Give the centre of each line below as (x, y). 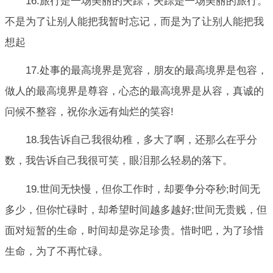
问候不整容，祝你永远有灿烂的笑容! (89, 112)
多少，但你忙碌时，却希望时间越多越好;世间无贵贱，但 (136, 210)
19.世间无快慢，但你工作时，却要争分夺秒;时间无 (143, 189)
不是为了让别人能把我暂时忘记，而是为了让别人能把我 (134, 21)
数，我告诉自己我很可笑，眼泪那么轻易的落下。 (119, 161)
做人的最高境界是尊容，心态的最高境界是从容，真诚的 (134, 91)
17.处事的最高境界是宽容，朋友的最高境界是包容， (147, 70)
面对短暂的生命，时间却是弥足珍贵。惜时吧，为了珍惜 (134, 230)
